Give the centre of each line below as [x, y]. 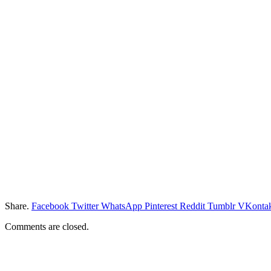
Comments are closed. [47, 226]
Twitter [85, 206]
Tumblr [221, 206]
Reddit [192, 206]
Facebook [50, 206]
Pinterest [161, 206]
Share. [17, 206]
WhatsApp [122, 206]
